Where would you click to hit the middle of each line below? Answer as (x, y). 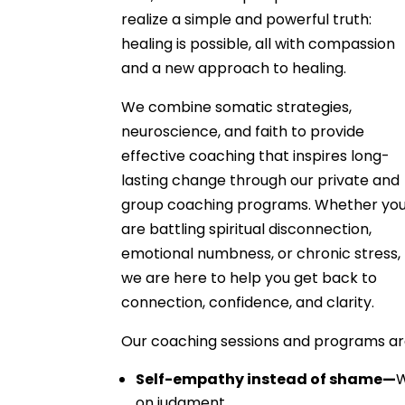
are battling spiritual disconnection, (247, 229)
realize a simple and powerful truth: (247, 19)
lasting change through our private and (261, 180)
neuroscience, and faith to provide (243, 132)
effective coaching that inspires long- (256, 156)
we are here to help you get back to (250, 278)
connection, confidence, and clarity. (248, 302)
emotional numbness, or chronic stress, (261, 254)
